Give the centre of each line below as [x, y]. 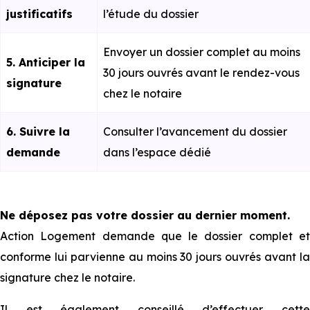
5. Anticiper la [46, 62]
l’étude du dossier [151, 14]
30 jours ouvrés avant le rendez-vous [201, 73]
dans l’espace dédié [157, 152]
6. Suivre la [38, 131]
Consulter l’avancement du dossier [195, 131]
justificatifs [39, 14]
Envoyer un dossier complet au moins [202, 52]
